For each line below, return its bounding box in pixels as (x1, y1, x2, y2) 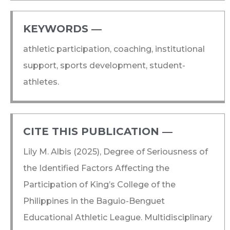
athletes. (23, 76, 59, 87)
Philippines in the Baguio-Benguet (23, 196, 165, 206)
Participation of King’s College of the (23, 179, 176, 189)
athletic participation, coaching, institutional (23, 44, 205, 54)
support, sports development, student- (23, 60, 185, 70)
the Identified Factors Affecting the (23, 163, 169, 173)
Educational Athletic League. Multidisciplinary (23, 212, 212, 222)
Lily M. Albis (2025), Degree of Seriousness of (23, 146, 208, 157)
